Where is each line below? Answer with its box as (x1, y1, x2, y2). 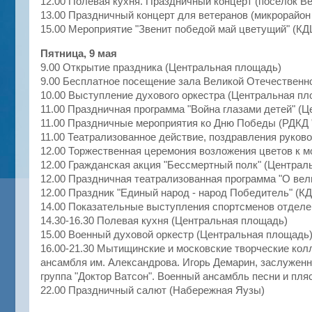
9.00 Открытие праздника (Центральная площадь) (40, 61, 281, 73)
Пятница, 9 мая (40, 47, 117, 59)
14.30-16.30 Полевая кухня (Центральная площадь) (40, 214, 288, 226)
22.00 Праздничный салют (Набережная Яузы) (40, 284, 265, 296)
